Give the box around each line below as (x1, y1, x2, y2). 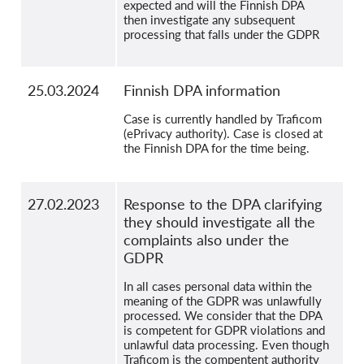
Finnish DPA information (123, 81, 280, 100)
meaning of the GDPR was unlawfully (123, 293, 322, 309)
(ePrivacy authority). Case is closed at (123, 126, 323, 141)
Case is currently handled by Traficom (123, 111, 322, 127)
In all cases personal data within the (123, 279, 312, 294)
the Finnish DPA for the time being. (123, 141, 310, 156)
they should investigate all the (123, 213, 315, 232)
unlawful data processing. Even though (123, 337, 329, 353)
